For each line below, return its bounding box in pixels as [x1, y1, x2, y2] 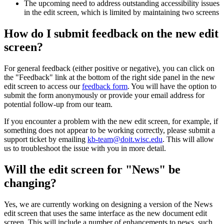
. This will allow [162, 134, 214, 143]
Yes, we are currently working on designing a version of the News [4, 199, 212, 208]
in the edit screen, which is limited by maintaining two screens [24, 8, 219, 16]
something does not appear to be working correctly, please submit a [4, 125, 215, 134]
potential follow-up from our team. [4, 99, 112, 108]
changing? [4, 176, 56, 189]
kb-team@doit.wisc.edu [87, 134, 162, 143]
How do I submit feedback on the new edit [4, 26, 218, 40]
